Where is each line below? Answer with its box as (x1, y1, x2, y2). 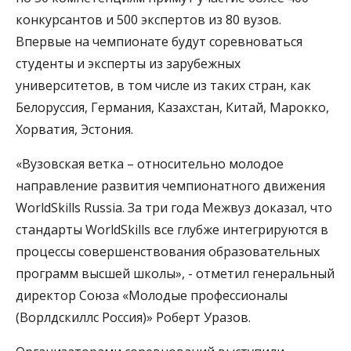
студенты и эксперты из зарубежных (16, 54, 241, 72)
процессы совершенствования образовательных (16, 242, 320, 260)
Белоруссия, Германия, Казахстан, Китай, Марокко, (16, 98, 329, 116)
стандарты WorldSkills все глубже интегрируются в (16, 220, 328, 238)
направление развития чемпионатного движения (16, 176, 325, 194)
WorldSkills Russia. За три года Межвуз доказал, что (16, 198, 332, 216)
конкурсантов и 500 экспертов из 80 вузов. (16, 10, 281, 28)
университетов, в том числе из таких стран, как (16, 76, 311, 94)
